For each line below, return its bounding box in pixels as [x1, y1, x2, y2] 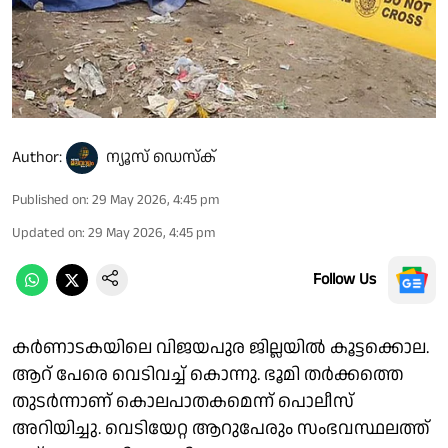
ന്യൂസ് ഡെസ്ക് [106, 145, 216, 169]
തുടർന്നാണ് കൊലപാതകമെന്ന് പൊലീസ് [12, 388, 354, 414]
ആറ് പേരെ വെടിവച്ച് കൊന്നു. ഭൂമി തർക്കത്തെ [12, 361, 404, 387]
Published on [12, 189, 86, 210]
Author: [12, 145, 62, 169]
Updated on [12, 222, 82, 243]
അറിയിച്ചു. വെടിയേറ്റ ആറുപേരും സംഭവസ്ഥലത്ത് [12, 415, 430, 441]
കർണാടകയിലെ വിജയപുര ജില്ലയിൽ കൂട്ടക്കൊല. [12, 334, 429, 360]
